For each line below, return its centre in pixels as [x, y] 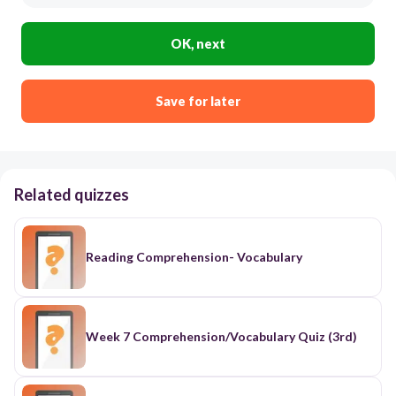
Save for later [198, 101]
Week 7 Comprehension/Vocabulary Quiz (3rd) [221, 336]
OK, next [198, 43]
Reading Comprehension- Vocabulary [194, 256]
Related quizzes [72, 194]
